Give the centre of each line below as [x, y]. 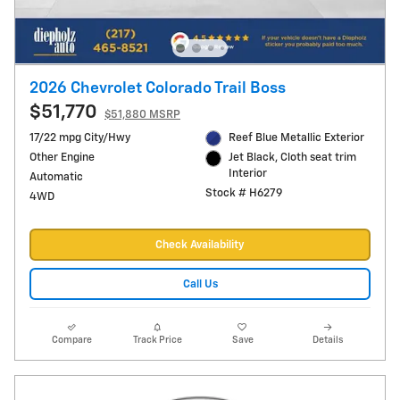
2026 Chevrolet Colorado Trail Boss [158, 88]
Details [328, 341]
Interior [248, 174]
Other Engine [62, 157]
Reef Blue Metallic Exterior [297, 137]
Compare [72, 341]
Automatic [56, 177]
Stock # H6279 [243, 194]
